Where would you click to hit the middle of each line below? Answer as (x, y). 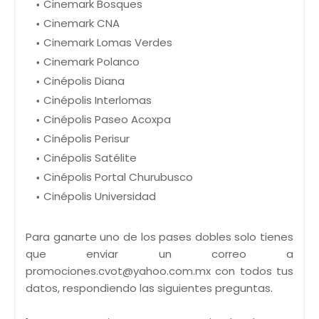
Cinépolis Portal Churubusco (118, 177)
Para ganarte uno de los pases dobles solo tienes (159, 236)
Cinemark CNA (82, 23)
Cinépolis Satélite (90, 157)
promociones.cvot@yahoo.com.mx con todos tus (159, 271)
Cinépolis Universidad (100, 196)
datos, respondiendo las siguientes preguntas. (149, 288)
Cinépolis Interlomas (98, 100)
